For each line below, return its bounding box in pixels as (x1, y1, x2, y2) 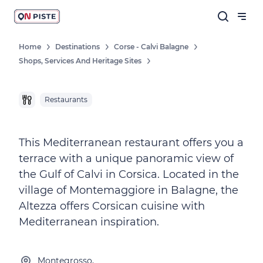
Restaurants (45, 95, 87, 104)
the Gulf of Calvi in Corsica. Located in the (19, 168, 239, 181)
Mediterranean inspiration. (19, 215, 159, 228)
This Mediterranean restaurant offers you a (19, 136, 244, 149)
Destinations (55, 42, 100, 51)
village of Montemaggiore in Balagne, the (19, 184, 238, 197)
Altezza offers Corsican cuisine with (19, 200, 205, 213)
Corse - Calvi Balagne (114, 42, 188, 51)
